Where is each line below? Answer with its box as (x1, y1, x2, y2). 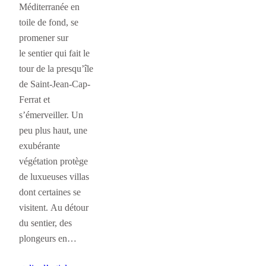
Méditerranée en (19, 1, 80, 13)
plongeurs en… (19, 233, 77, 245)
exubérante (19, 140, 60, 152)
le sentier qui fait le (19, 47, 90, 59)
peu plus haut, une (19, 125, 87, 137)
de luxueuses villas (19, 171, 89, 183)
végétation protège (19, 156, 88, 167)
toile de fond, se (19, 17, 78, 28)
